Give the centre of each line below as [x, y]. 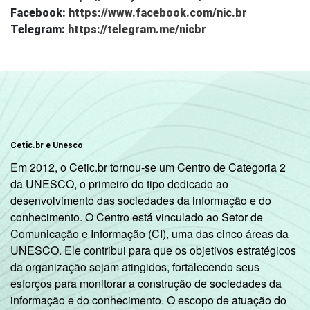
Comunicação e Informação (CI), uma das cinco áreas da [149, 233]
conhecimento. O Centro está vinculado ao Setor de [137, 217]
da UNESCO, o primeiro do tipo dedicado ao [119, 183]
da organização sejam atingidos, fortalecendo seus [135, 266]
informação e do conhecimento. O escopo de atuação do [148, 300]
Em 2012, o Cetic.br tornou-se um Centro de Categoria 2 [148, 167]
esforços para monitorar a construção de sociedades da [146, 283]
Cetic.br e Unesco [47, 145]
